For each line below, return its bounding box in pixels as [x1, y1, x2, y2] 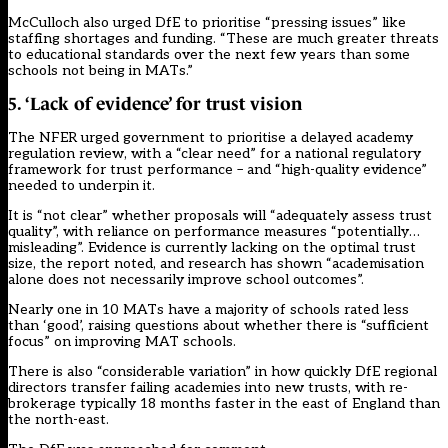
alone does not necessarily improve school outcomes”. [8, 270, 364, 288]
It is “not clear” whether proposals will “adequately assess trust [8, 206, 432, 224]
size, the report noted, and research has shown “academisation [8, 254, 424, 272]
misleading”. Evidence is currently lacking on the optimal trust [8, 238, 416, 256]
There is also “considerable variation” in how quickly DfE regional [8, 362, 437, 380]
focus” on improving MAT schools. [8, 332, 236, 350]
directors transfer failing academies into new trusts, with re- [8, 378, 408, 396]
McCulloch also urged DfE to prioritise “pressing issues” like [8, 13, 406, 31]
